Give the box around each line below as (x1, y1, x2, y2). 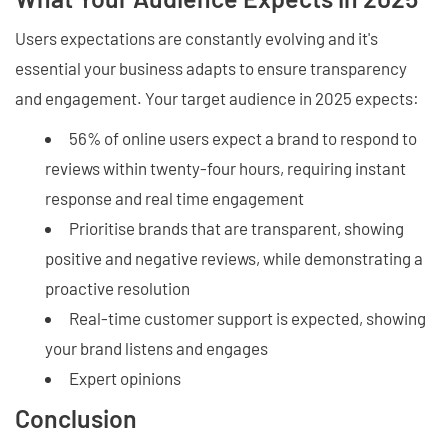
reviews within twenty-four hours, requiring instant (45, 157, 406, 178)
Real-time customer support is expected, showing (69, 307, 426, 328)
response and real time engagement (45, 187, 304, 208)
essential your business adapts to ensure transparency (15, 57, 407, 78)
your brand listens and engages (45, 337, 268, 358)
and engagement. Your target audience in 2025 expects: (15, 87, 419, 108)
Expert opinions (69, 367, 184, 388)
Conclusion (15, 402, 137, 433)
